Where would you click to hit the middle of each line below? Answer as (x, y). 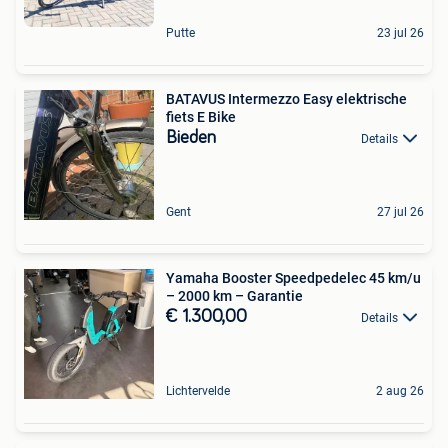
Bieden (191, 137)
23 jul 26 (400, 32)
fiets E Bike (201, 116)
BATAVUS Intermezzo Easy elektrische (286, 98)
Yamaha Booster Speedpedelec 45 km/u (293, 277)
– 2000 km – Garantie (234, 295)
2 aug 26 (400, 390)
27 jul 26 (400, 211)
